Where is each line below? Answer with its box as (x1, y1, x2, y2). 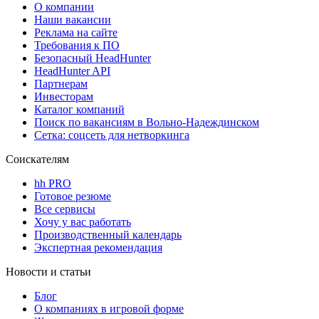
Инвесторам (34, 90, 93, 103)
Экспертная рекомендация (34, 241, 162, 253)
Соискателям (6, 152, 69, 165)
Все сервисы (34, 202, 95, 215)
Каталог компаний (34, 103, 125, 115)
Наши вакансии (34, 13, 111, 26)
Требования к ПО (34, 38, 120, 51)
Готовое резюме (34, 189, 111, 202)
